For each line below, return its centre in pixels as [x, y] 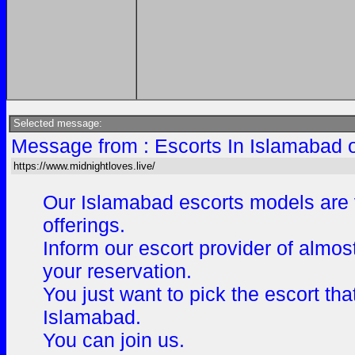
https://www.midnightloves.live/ [84, 166]
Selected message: [56, 123]
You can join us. [114, 340]
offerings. [84, 225]
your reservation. [117, 271]
